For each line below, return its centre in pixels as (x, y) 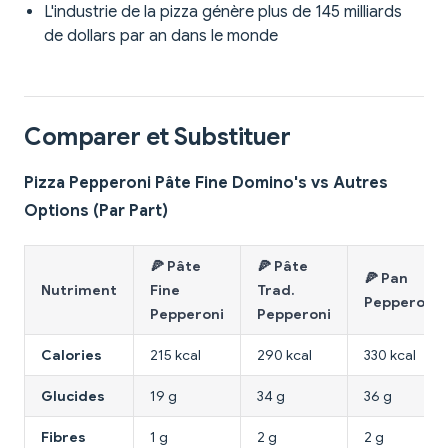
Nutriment (79, 290)
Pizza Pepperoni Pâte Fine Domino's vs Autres (206, 183)
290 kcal (284, 355)
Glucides (73, 396)
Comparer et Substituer (157, 137)
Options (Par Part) (96, 211)
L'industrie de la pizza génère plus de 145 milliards (223, 12)
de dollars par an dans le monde (161, 36)
